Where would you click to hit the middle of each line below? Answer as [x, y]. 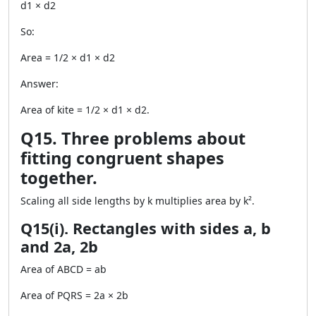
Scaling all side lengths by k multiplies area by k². [138, 201]
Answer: [39, 84]
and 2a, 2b [59, 247]
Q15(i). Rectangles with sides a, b [146, 228]
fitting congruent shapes [122, 158]
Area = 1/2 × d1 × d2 [68, 57]
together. [59, 178]
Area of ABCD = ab [63, 269]
